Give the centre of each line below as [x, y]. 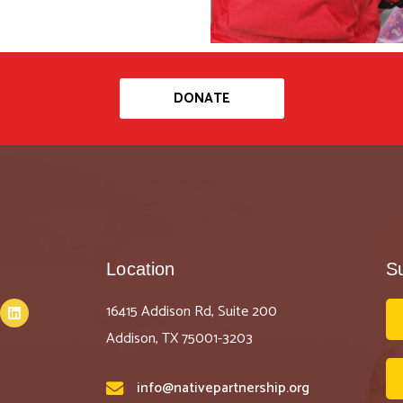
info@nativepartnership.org [224, 388]
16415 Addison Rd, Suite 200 [192, 311]
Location [141, 269]
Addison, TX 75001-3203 [180, 338]
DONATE [201, 98]
